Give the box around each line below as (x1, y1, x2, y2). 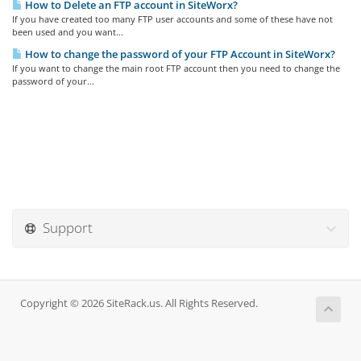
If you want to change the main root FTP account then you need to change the (12, 62, 340, 74)
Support (36, 218, 93, 237)
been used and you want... (12, 26, 123, 38)
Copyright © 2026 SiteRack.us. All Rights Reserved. (20, 297, 258, 310)
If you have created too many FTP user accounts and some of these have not (12, 13, 333, 25)
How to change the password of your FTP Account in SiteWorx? (23, 47, 335, 61)
